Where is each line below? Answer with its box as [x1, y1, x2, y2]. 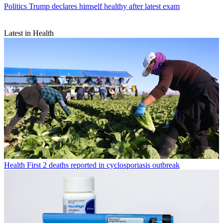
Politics [4, 2, 27, 11]
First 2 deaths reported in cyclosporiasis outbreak [27, 161, 180, 170]
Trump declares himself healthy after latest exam [29, 2, 180, 11]
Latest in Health [4, 29, 54, 38]
